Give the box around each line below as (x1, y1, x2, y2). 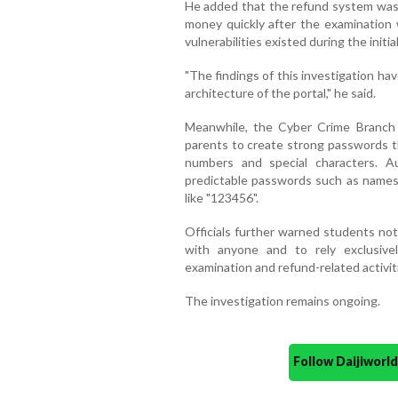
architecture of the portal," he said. (184, 84, 376, 100)
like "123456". (184, 189, 259, 205)
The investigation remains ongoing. (184, 292, 380, 308)
